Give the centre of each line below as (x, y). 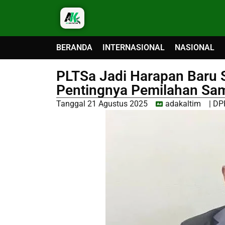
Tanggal (71, 104)
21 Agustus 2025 (118, 104)
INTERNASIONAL (134, 47)
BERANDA (74, 47)
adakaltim (183, 104)
